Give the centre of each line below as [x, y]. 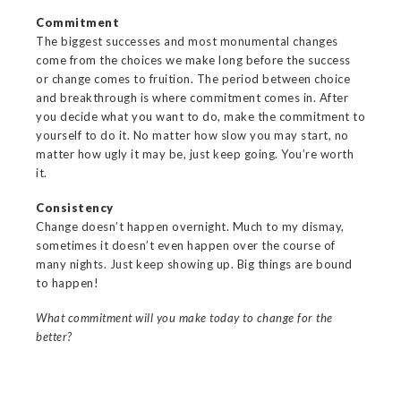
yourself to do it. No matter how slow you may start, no [192, 135]
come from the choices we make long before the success [193, 60]
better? [54, 336]
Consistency [75, 207]
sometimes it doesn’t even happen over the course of [186, 245]
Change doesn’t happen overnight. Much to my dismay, [190, 226]
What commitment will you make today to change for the [184, 317]
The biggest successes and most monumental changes [187, 41]
